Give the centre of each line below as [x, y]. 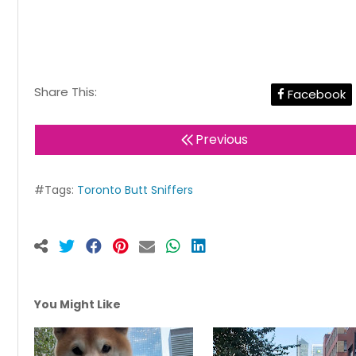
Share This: [66, 91]
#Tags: [56, 190]
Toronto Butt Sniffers [135, 190]
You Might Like [77, 304]
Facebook [315, 94]
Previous [221, 139]
